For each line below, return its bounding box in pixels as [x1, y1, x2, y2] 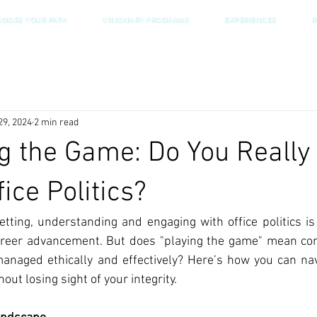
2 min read [34, 116, 79, 129]
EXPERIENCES [224, 15, 276, 24]
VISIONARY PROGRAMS [102, 15, 189, 24]
